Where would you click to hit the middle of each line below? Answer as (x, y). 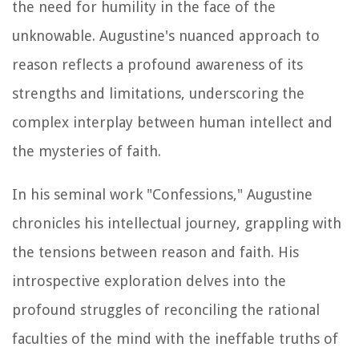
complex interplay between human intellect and (172, 123)
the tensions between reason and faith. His (155, 252)
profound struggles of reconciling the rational (166, 310)
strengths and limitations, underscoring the (158, 94)
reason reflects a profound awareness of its (157, 65)
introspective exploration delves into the (149, 281)
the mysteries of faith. (87, 151)
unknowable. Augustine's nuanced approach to (166, 36)
